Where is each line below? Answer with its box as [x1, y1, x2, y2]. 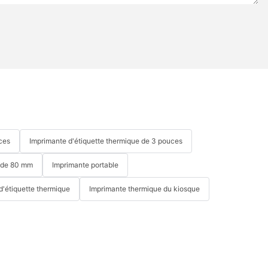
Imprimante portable [52, 160, 118, 169]
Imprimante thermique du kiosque [89, 184, 200, 193]
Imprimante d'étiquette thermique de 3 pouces [29, 136, 182, 145]
